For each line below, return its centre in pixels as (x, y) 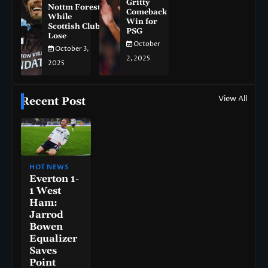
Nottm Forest (74, 7)
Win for (141, 21)
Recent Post (53, 101)
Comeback (146, 12)
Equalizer (53, 238)
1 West (45, 191)
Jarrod (46, 214)
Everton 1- (54, 179)
